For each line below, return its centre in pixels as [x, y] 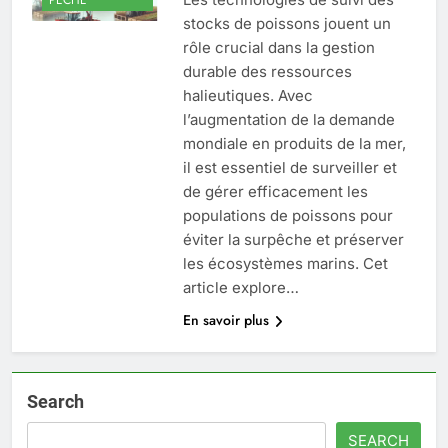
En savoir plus [225, 320]
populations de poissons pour [287, 216]
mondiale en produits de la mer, [294, 144]
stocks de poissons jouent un [286, 24]
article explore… [240, 288]
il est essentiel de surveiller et [289, 168]
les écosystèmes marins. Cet [285, 264]
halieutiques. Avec [247, 96]
